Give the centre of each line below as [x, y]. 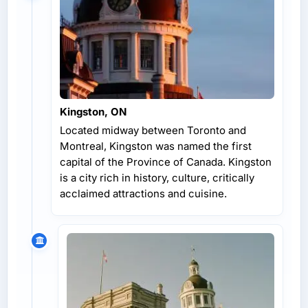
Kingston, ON [93, 111]
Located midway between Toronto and [153, 130]
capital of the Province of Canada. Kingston [166, 162]
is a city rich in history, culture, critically [157, 177]
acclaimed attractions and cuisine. [143, 193]
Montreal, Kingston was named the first [156, 146]
